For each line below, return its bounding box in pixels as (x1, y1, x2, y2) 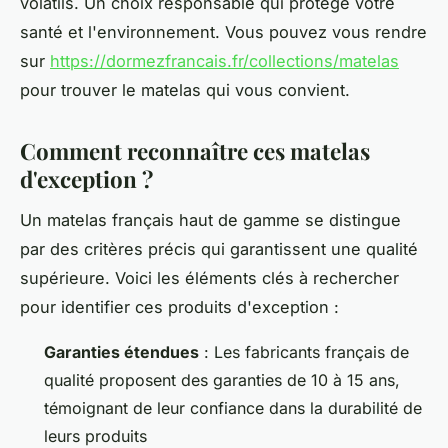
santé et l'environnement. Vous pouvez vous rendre (20, 21, 427, 42)
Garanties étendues (44, 341, 199, 362)
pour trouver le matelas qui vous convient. (20, 79, 350, 100)
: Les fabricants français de (199, 341, 409, 362)
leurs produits (44, 425, 147, 446)
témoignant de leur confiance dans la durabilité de (44, 397, 422, 418)
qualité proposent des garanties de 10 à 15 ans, (44, 369, 400, 390)
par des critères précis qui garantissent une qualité (20, 238, 418, 259)
